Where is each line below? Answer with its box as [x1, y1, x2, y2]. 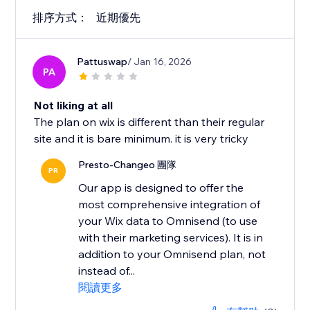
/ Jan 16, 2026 [127, 55, 192, 69]
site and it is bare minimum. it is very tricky [34, 131, 249, 146]
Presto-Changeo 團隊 [78, 158, 177, 172]
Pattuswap [77, 55, 128, 69]
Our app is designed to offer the [78, 181, 244, 195]
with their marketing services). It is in [78, 230, 264, 245]
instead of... [78, 264, 136, 278]
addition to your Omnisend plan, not [78, 247, 266, 262]
